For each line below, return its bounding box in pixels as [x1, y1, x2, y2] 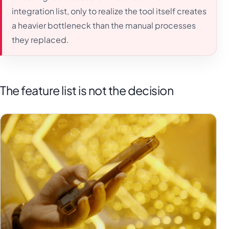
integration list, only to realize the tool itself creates [12, 6, 207, 17]
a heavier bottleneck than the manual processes [12, 20, 196, 31]
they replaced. [12, 34, 70, 45]
